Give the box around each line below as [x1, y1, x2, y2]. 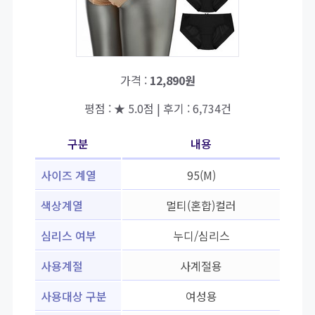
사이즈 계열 [41, 167, 96, 184]
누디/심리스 [172, 227, 230, 245]
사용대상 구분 [41, 288, 107, 305]
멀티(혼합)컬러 [166, 197, 236, 214]
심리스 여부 [41, 227, 96, 245]
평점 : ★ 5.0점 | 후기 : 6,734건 [84, 100, 231, 117]
